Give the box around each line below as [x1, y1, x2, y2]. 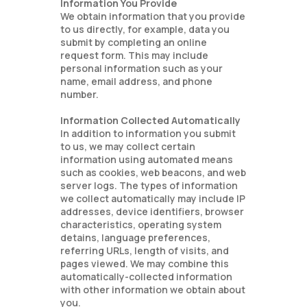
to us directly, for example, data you [60, 23, 230, 36]
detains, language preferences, [60, 231, 211, 244]
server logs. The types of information [60, 179, 238, 192]
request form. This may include [60, 49, 209, 62]
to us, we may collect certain [60, 140, 196, 153]
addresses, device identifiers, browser [60, 205, 245, 218]
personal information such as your [60, 62, 223, 75]
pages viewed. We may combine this [60, 257, 230, 270]
